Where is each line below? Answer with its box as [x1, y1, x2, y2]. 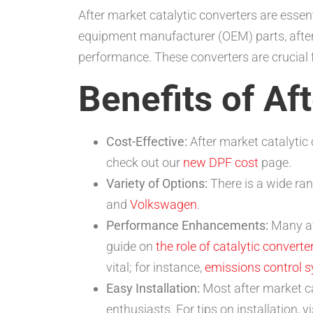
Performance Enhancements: [106, 218, 268, 233]
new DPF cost [183, 155, 259, 170]
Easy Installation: [106, 281, 200, 296]
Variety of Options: [106, 176, 208, 191]
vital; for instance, [106, 260, 205, 275]
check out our [106, 155, 183, 170]
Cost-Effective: [106, 134, 187, 150]
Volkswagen [130, 197, 197, 212]
